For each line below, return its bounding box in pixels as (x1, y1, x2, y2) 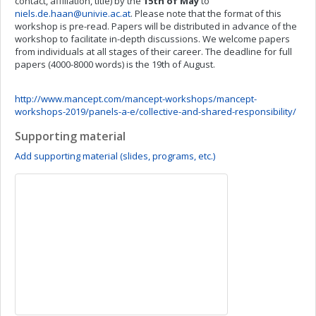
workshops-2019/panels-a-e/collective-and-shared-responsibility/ (15, 105, 296, 118)
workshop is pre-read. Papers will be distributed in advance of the (15, 20, 297, 32)
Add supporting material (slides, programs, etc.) (15, 150, 215, 162)
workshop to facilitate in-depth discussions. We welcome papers (15, 32, 290, 45)
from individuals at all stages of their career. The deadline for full (15, 45, 292, 58)
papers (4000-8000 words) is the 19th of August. (15, 58, 215, 71)
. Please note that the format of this (130, 7, 281, 20)
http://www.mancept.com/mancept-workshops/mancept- (15, 92, 257, 105)
